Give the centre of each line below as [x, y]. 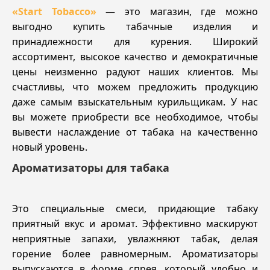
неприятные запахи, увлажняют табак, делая [135, 239]
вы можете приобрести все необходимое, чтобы [135, 117]
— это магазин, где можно [177, 11]
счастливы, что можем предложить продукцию [135, 86]
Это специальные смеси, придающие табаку [135, 209]
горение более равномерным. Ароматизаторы [135, 254]
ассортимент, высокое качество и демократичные [135, 56]
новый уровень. [50, 147]
